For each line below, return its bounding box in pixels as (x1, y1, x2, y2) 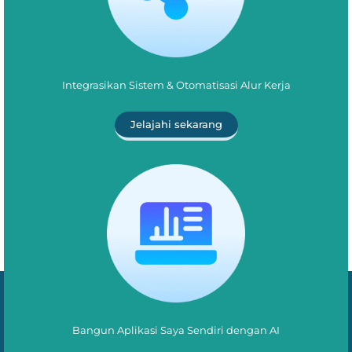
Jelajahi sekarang (130, 118, 222, 131)
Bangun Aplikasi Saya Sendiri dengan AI (72, 324, 280, 336)
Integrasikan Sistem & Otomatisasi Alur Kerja (61, 79, 291, 92)
